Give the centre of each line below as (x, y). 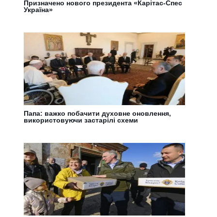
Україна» (39, 10)
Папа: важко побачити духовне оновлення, (98, 113)
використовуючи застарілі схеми (81, 120)
